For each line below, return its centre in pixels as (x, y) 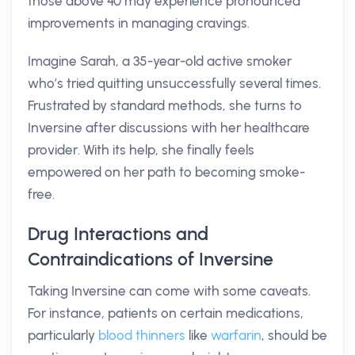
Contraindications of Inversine (151, 259)
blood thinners (142, 335)
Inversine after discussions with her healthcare (169, 128)
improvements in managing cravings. (139, 23)
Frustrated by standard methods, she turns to (165, 105)
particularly (63, 335)
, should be (294, 335)
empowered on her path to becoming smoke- (166, 172)
